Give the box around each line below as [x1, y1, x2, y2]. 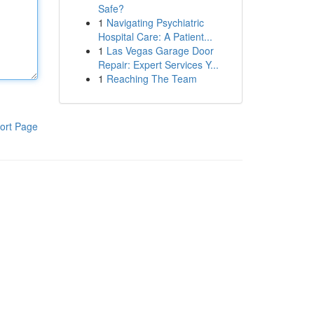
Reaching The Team [106, 71, 197, 86]
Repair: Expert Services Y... [97, 57, 219, 71]
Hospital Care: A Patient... [97, 29, 212, 43]
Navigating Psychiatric [106, 15, 204, 29]
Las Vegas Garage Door [106, 43, 214, 57]
